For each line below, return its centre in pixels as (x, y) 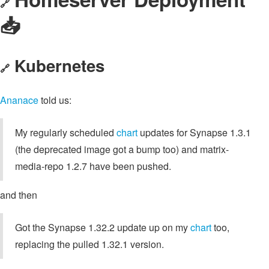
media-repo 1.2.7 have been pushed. (93, 166)
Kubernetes (59, 65)
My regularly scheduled (66, 133)
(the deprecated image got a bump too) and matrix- (122, 150)
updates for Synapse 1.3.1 (194, 133)
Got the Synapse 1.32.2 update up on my (103, 228)
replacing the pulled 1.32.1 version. (89, 244)
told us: (55, 100)
